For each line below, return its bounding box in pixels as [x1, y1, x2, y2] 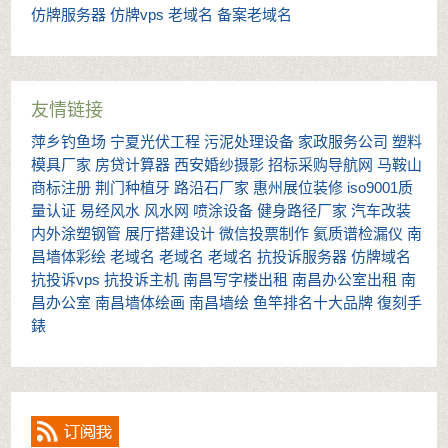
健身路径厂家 [257, 201, 347, 219]
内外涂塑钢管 [31, 224, 121, 242]
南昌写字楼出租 [183, 270, 288, 288]
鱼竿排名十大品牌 [253, 293, 373, 311]
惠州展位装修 [253, 178, 343, 196]
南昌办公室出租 [292, 270, 397, 288]
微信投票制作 [219, 224, 309, 242]
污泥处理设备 [204, 132, 294, 150]
